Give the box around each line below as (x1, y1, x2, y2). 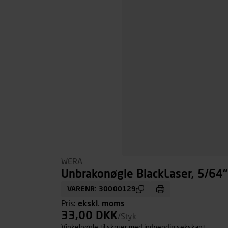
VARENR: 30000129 (67, 186, 136, 193)
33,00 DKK (61, 211, 118, 222)
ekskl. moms (78, 199, 125, 208)
